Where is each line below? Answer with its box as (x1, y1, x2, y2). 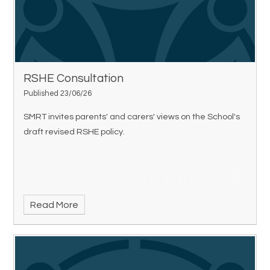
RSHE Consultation (24, 72, 124, 84)
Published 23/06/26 (24, 89, 92, 98)
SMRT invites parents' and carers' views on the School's (24, 111, 240, 121)
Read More (30, 199, 78, 210)
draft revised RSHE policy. (24, 127, 125, 136)
